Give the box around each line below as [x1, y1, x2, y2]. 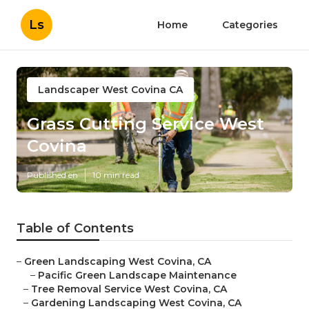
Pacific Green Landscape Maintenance [38, 269, 237, 282]
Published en [27, 170, 78, 181]
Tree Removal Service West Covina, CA [31, 283, 227, 296]
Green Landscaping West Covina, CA [24, 255, 211, 268]
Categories [222, 19, 278, 31]
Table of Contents [17, 221, 134, 237]
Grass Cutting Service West [27, 114, 264, 134]
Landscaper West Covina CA [38, 83, 183, 96]
